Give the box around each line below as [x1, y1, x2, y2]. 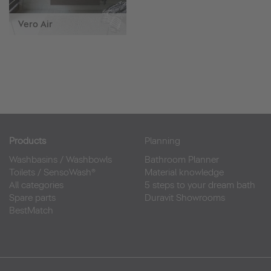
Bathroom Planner [145, 154, 219, 166]
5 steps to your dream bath [145, 180, 255, 191]
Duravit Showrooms [145, 192, 225, 204]
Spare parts [9, 192, 56, 204]
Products [9, 135, 46, 147]
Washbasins [9, 154, 57, 166]
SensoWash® [44, 167, 96, 178]
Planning [145, 135, 180, 147]
